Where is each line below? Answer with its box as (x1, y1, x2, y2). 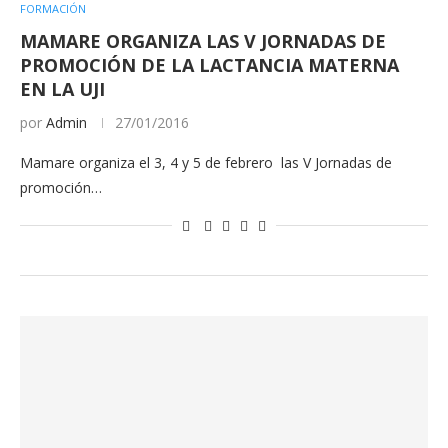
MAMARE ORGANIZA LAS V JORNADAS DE (20, 28, 386, 53)
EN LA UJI (20, 76, 105, 101)
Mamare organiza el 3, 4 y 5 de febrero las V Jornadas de (20, 152, 392, 172)
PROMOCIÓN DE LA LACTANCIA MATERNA (20, 52, 399, 77)
